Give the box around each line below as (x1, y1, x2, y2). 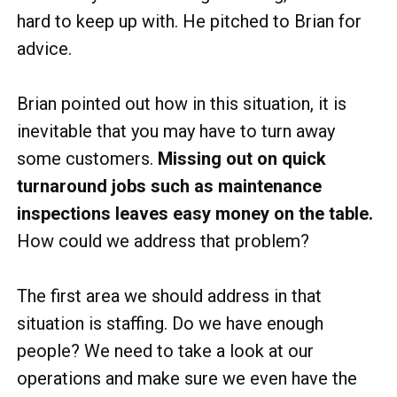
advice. (17, 38, 72, 59)
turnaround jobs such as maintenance (17, 175, 322, 197)
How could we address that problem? (17, 230, 309, 252)
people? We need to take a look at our (17, 340, 314, 362)
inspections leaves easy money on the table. (17, 203, 373, 224)
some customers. (17, 148, 158, 169)
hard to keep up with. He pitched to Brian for (17, 11, 362, 32)
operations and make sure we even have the (17, 368, 357, 389)
